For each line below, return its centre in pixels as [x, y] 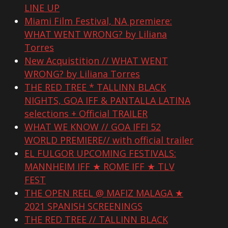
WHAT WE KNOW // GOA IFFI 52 [93, 127]
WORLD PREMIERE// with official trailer [109, 140]
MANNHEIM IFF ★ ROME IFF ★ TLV [99, 167]
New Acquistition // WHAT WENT [96, 61]
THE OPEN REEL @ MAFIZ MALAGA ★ [104, 193]
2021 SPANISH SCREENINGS [83, 206]
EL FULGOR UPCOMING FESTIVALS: [100, 153]
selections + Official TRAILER [86, 114]
